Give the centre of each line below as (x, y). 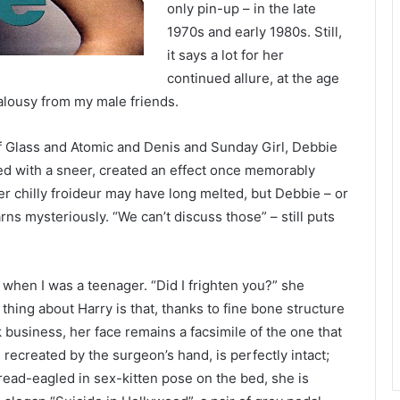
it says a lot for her (226, 55)
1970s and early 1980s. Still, (255, 32)
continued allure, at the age (254, 78)
